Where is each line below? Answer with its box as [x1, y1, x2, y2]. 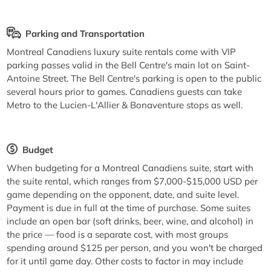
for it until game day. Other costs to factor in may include [7, 255, 244, 267]
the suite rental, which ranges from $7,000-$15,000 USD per [7, 175, 258, 187]
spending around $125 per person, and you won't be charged [7, 241, 263, 253]
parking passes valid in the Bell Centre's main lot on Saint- [7, 59, 250, 71]
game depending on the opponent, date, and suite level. [7, 188, 240, 200]
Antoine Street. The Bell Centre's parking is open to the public [7, 72, 262, 84]
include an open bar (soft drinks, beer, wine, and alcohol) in [7, 215, 254, 227]
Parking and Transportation [25, 28, 145, 40]
